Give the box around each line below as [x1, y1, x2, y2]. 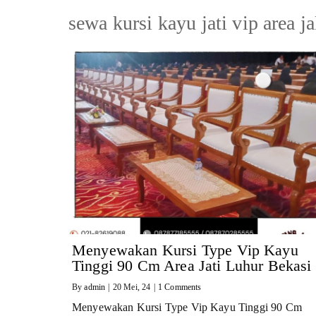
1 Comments [157, 282, 202, 293]
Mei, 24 [123, 282, 151, 293]
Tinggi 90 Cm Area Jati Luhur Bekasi [72, 257, 312, 275]
